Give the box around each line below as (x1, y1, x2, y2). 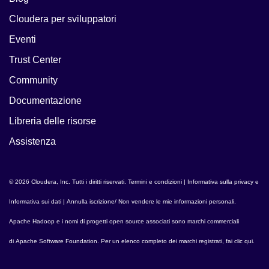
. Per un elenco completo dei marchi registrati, (97, 238, 226, 245)
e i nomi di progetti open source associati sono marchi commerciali (55, 218, 239, 225)
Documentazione (9, 95, 82, 106)
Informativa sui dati (9, 198, 61, 205)
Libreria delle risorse (9, 116, 96, 127)
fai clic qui (226, 238, 253, 245)
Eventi (9, 34, 36, 45)
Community (9, 75, 58, 86)
